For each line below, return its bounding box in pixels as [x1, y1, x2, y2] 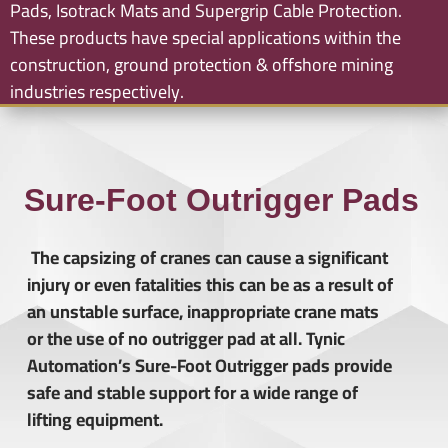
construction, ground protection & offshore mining [10, 48, 393, 81]
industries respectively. [10, 75, 184, 108]
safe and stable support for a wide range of [27, 376, 358, 409]
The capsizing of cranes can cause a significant [27, 241, 388, 274]
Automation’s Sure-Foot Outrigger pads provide [27, 349, 392, 382]
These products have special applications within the [10, 21, 401, 54]
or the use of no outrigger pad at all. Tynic [27, 322, 345, 355]
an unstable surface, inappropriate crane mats [27, 295, 379, 328]
